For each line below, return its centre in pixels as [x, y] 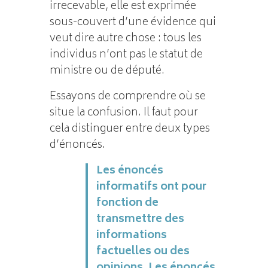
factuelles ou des [143, 252]
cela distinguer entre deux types [130, 129]
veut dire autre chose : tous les [125, 39]
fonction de [127, 203]
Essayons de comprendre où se [127, 97]
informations [131, 235]
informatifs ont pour [151, 187]
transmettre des [140, 219]
